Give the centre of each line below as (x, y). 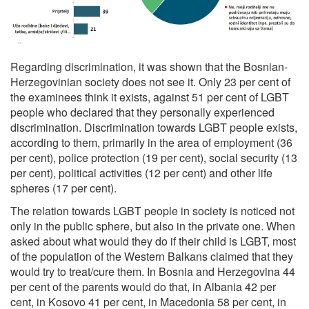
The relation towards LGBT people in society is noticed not (152, 210)
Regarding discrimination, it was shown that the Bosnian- (149, 66)
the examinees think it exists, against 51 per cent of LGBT (150, 97)
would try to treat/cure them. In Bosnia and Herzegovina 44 (153, 271)
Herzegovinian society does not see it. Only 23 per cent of (150, 81)
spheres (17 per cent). (63, 188)
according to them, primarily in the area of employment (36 (151, 142)
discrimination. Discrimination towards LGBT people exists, (154, 127)
